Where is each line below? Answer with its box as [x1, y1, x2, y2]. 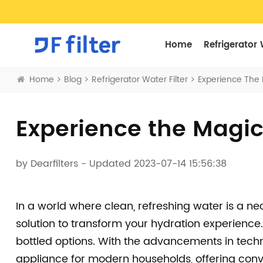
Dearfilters [30, 156, 78, 171]
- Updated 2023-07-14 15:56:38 [77, 156, 227, 171]
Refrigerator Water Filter [91, 73, 188, 86]
